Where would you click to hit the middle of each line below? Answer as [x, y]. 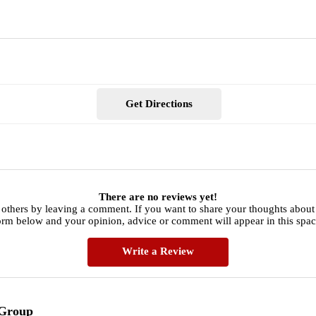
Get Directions [159, 104]
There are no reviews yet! [158, 196]
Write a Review [158, 251]
